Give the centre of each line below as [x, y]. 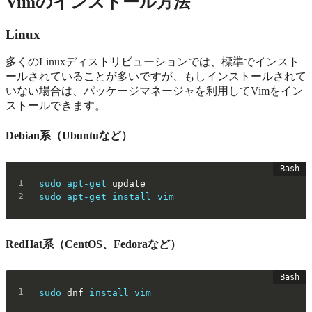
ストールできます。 [56, 106]
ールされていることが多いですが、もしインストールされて [156, 77]
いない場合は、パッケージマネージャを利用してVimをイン [154, 91]
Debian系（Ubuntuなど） [69, 135]
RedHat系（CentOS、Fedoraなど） [93, 244]
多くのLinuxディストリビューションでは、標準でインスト [153, 62]
